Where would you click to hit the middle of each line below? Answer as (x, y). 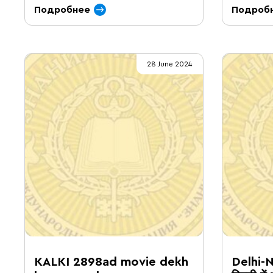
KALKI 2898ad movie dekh (111, 262)
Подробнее (62, 10)
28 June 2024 (169, 64)
